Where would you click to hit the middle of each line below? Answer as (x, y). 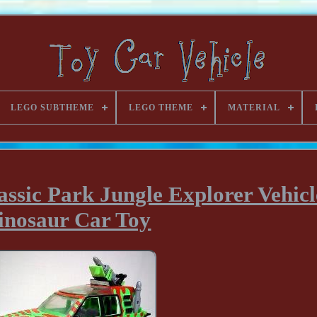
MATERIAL (254, 108)
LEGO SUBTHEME (52, 108)
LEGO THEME (161, 108)
